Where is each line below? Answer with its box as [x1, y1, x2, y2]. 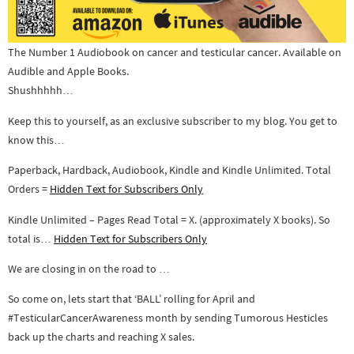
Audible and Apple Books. [8, 64, 129, 79]
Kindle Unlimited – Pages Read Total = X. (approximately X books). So [8, 212, 330, 227]
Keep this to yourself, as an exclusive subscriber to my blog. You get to [8, 113, 337, 128]
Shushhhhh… [8, 83, 73, 98]
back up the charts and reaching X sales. [8, 330, 194, 345]
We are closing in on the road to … [8, 261, 170, 276]
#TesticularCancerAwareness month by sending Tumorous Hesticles [8, 311, 328, 326]
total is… [8, 231, 54, 246]
